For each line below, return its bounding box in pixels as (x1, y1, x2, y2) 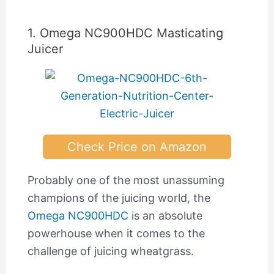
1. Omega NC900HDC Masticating (27, 26, 223, 41)
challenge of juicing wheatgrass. (27, 245, 194, 258)
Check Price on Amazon (67, 139, 207, 155)
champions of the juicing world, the (27, 191, 210, 205)
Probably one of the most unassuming (27, 174, 224, 187)
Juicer (27, 42, 63, 57)
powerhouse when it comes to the (27, 227, 205, 240)
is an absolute (128, 209, 202, 223)
